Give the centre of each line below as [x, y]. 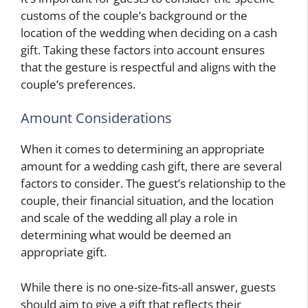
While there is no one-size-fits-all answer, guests [148, 287]
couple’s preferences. [78, 84]
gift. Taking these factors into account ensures [143, 49]
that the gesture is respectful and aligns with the [148, 67]
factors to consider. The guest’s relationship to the [153, 184]
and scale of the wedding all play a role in [129, 218]
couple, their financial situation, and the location [147, 201]
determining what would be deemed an [126, 235]
